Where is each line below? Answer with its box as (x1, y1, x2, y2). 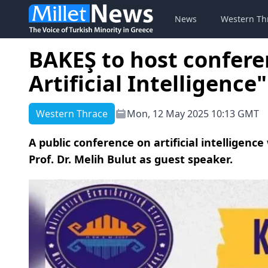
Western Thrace (36, 107, 108, 120)
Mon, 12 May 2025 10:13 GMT (127, 107, 259, 120)
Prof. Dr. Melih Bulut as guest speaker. (29, 152, 233, 166)
